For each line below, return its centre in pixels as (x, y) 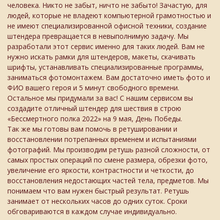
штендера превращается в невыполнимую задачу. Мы (98, 36)
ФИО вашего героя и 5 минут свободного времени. (93, 88)
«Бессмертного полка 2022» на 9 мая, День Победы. (95, 119)
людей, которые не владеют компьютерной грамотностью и (109, 15)
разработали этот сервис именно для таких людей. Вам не (106, 46)
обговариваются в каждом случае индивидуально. (92, 211)
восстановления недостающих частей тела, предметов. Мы (108, 180)
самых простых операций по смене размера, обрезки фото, (108, 160)
